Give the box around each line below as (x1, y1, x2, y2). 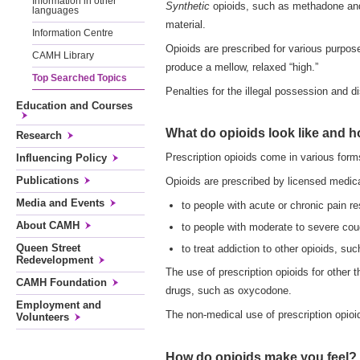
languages (32, 6, 79, 15)
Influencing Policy (16, 152, 107, 164)
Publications (16, 174, 79, 186)
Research (16, 129, 62, 141)
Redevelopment (16, 254, 93, 266)
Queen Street (16, 242, 80, 254)
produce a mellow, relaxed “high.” (166, 60, 318, 73)
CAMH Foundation (16, 276, 107, 288)
